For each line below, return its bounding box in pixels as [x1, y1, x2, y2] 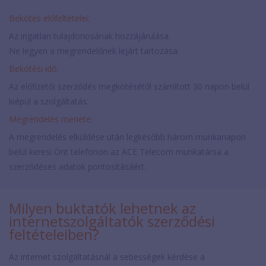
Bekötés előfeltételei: [9, 12, 90, 24]
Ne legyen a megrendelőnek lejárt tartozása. [9, 45, 179, 56]
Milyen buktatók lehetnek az [9, 198, 196, 218]
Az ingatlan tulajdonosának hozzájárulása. [9, 30, 170, 42]
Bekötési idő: [9, 62, 58, 74]
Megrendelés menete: [9, 113, 93, 125]
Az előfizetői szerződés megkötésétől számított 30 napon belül [9, 80, 249, 92]
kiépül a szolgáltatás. [9, 95, 88, 107]
